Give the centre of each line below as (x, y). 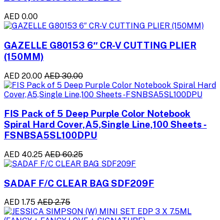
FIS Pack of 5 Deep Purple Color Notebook (97, 114)
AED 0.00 (21, 17)
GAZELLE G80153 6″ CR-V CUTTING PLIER (100, 45)
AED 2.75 (54, 202)
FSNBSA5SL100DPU (51, 135)
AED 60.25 (64, 155)
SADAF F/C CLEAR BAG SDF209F (79, 183)
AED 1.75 (20, 202)
